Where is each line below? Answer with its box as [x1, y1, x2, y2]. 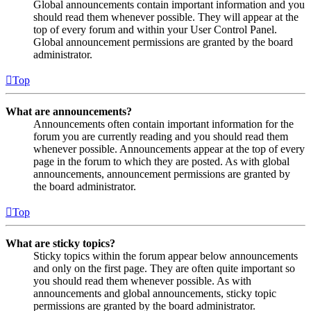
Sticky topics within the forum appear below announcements [33, 249, 298, 262]
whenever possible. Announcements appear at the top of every [33, 142, 305, 155]
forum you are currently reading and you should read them [33, 130, 288, 142]
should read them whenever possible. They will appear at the [33, 10, 299, 23]
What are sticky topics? [6, 237, 115, 249]
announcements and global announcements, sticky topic [33, 287, 276, 299]
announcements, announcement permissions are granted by [33, 167, 290, 180]
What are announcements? [6, 105, 132, 117]
